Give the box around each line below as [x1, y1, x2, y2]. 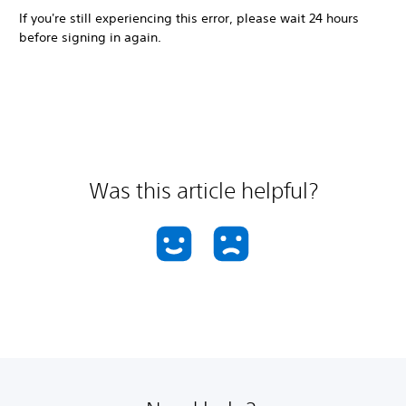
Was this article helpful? [88, 177, 318, 203]
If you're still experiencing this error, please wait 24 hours [19, 9, 359, 26]
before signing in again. [19, 28, 161, 45]
